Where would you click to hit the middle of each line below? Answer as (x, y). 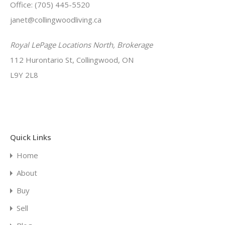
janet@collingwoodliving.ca (56, 20)
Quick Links (31, 137)
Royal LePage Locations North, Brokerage (81, 45)
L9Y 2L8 (24, 75)
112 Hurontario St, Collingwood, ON (72, 60)
